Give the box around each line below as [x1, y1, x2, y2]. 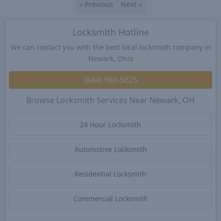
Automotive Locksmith [74, 145, 147, 154]
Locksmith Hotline [72, 26, 149, 38]
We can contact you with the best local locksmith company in [10, 42, 211, 52]
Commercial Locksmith [73, 194, 148, 204]
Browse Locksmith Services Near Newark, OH [26, 95, 195, 106]
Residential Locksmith [74, 169, 147, 179]
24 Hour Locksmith [80, 120, 141, 130]
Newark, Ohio [88, 53, 133, 63]
